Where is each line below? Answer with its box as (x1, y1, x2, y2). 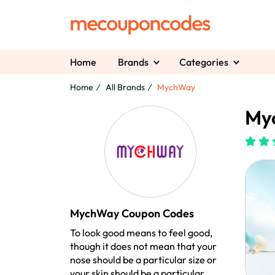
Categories (179, 56, 228, 69)
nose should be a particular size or (70, 254, 217, 266)
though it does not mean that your (70, 240, 217, 253)
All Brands (106, 82, 145, 93)
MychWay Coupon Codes (70, 206, 194, 221)
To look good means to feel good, (70, 227, 212, 239)
